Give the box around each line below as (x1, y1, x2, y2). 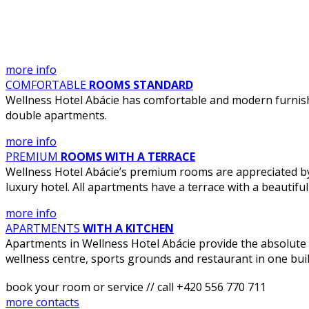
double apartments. (6, 107, 107, 123)
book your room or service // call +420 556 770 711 (6, 279, 266, 295)
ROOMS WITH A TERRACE (58, 148, 195, 164)
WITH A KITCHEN (80, 220, 174, 236)
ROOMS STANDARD (86, 77, 193, 92)
